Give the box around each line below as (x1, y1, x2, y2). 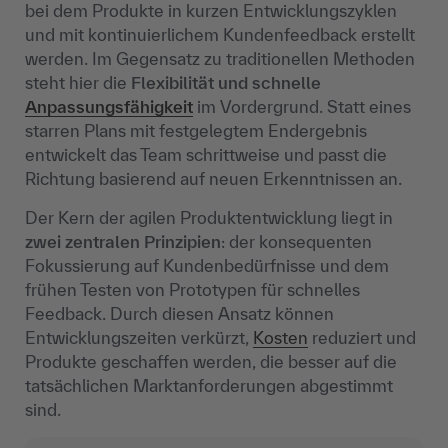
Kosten (253, 328, 308, 348)
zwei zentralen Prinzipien (25, 232, 221, 252)
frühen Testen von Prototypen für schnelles (25, 280, 360, 300)
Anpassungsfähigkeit (25, 97, 193, 117)
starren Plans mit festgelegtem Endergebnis (25, 121, 367, 141)
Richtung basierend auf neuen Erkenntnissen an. (25, 169, 402, 189)
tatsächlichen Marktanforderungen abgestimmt (25, 376, 393, 396)
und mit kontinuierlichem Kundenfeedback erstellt (25, 25, 415, 45)
